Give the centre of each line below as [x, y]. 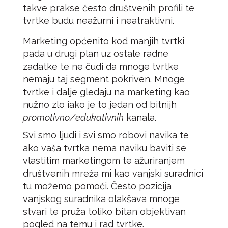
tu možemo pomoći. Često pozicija [97, 186]
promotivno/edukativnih [73, 117]
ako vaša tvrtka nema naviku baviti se [105, 148]
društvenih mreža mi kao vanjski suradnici [113, 173]
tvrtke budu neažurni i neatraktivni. [98, 21]
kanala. [140, 117]
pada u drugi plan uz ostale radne [96, 54]
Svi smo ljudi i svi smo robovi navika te [106, 135]
